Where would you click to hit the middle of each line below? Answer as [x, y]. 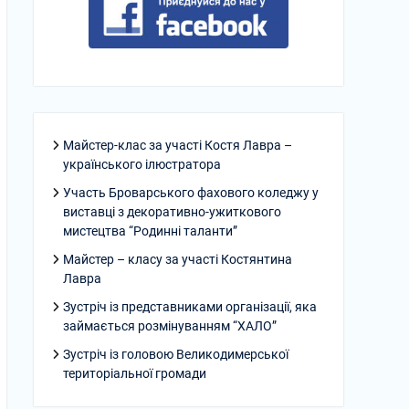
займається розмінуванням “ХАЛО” [170, 326]
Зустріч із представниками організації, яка [190, 307]
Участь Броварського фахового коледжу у [191, 193]
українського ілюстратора [142, 165]
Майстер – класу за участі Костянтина [178, 260]
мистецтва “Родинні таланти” [150, 231]
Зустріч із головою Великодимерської [176, 355]
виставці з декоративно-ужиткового [172, 212]
